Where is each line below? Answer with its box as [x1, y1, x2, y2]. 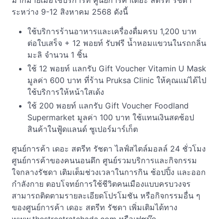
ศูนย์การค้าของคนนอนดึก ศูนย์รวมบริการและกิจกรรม [12, 155, 197, 165]
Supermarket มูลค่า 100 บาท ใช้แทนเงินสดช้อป [27, 112, 194, 122]
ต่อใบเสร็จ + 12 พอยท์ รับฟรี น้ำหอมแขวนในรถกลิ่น [27, 38, 206, 48]
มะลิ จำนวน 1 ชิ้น [27, 50, 88, 60]
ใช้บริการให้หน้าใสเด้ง [27, 87, 104, 97]
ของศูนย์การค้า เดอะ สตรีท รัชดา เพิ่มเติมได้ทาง [12, 202, 177, 212]
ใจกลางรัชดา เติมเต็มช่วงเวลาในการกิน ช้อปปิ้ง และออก [12, 167, 206, 177]
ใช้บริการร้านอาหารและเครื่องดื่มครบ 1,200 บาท [27, 26, 197, 36]
